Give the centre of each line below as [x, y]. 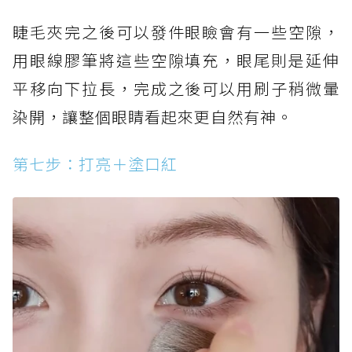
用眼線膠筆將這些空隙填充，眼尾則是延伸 [176, 60]
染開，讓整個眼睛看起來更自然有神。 [153, 116]
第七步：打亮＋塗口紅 [95, 163]
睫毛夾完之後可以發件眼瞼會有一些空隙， [176, 31]
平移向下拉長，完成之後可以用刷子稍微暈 [176, 88]
